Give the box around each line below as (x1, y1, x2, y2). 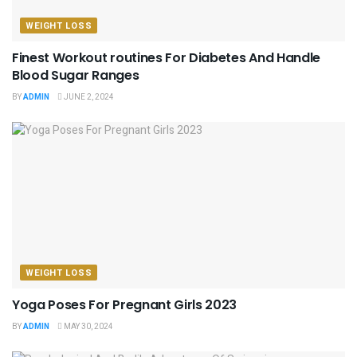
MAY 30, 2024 (62, 320, 113, 332)
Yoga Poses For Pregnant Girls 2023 (12, 295, 237, 314)
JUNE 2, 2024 (62, 91, 114, 103)
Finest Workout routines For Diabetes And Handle (12, 48, 320, 67)
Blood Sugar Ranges (12, 65, 139, 84)
